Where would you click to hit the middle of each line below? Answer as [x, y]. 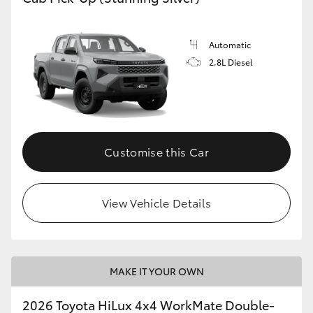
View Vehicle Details [156, 203]
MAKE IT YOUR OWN [156, 271]
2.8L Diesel [231, 61]
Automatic [230, 44]
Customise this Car [156, 152]
